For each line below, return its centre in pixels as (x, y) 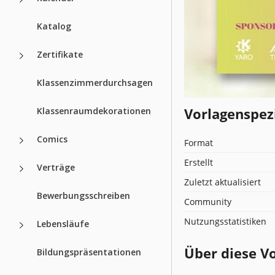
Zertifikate (60, 54)
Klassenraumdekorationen (94, 110)
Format (199, 142)
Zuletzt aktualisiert (223, 182)
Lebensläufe (63, 223)
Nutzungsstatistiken (225, 221)
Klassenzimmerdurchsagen (95, 82)
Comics (52, 139)
